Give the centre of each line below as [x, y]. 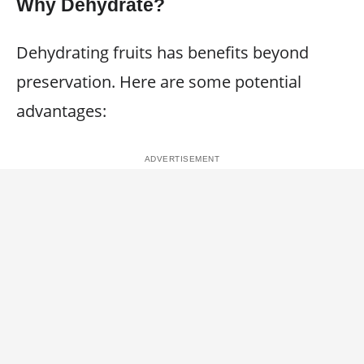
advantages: [61, 111]
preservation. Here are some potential [159, 82]
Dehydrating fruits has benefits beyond [162, 52]
